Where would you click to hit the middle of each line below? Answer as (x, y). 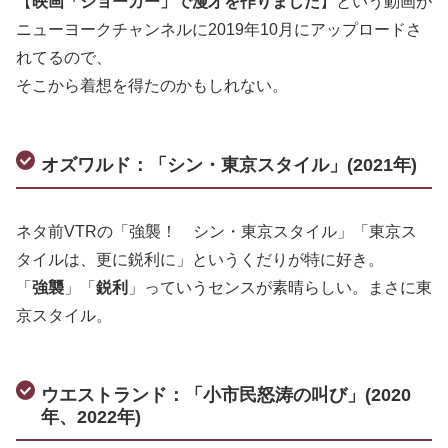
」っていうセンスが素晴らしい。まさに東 (280, 287)
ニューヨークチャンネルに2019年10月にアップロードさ (219, 29)
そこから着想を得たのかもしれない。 (152, 85)
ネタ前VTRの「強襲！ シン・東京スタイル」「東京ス (216, 231)
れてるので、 (64, 57)
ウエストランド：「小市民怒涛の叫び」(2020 (226, 394)
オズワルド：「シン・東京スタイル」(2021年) (229, 164)
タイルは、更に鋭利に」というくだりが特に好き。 (200, 259)
